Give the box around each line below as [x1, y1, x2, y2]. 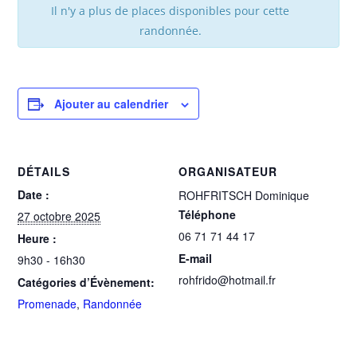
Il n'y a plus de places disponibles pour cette [51, 3, 289, 18]
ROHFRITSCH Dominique [178, 187, 309, 203]
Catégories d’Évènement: [18, 274, 155, 290]
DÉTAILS [18, 163, 71, 179]
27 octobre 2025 [18, 208, 101, 224]
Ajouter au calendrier [54, 96, 169, 112]
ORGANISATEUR [178, 163, 277, 179]
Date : [18, 186, 50, 202]
